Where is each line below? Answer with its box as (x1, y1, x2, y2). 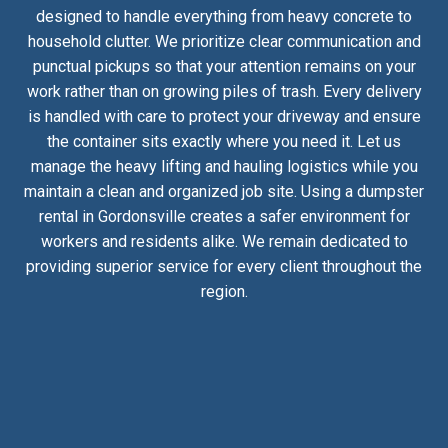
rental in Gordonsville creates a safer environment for (38, 206, 410, 226)
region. (200, 281, 248, 301)
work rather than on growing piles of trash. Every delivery (26, 81, 422, 101)
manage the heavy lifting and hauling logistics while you (30, 156, 418, 176)
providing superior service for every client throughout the (26, 256, 422, 276)
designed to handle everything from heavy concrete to (36, 6, 412, 26)
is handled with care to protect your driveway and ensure (27, 106, 421, 126)
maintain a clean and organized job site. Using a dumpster (24, 181, 424, 201)
